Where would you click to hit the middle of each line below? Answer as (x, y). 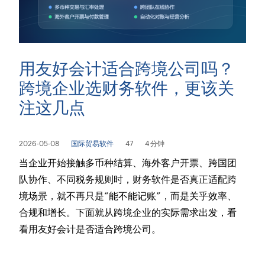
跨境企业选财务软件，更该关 (127, 88)
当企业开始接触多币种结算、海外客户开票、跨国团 (128, 163)
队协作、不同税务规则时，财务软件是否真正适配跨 (128, 179)
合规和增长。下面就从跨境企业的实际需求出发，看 (128, 212)
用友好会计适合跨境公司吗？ (127, 68)
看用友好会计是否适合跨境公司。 (90, 229)
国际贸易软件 (93, 143)
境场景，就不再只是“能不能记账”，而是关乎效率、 (128, 196)
